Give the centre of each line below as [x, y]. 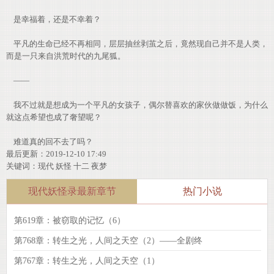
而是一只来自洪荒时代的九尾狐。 [66, 56]
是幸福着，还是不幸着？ [54, 19]
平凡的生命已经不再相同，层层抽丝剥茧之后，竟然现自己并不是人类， [137, 44]
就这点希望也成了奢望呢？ [54, 117]
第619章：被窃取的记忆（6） [70, 220]
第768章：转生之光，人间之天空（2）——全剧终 [108, 241]
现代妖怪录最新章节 [72, 191]
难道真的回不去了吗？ [50, 142]
